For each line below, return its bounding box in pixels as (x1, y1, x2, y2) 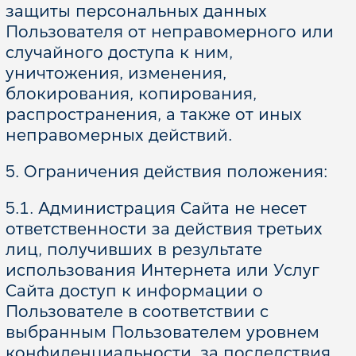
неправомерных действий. (5, 126, 232, 145)
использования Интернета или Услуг (5, 261, 319, 280)
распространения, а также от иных (5, 105, 302, 124)
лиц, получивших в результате (5, 240, 262, 259)
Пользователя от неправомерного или (5, 22, 334, 41)
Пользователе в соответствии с (5, 302, 269, 321)
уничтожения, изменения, (5, 64, 226, 83)
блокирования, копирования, (5, 84, 257, 103)
